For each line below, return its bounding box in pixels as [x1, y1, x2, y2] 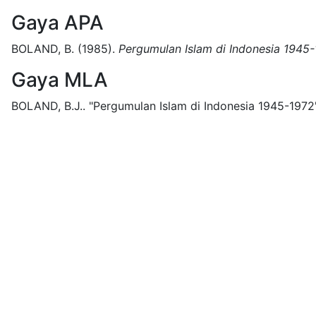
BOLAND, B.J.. [11, 99, 85, 113]
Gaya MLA [11, 68, 108, 92]
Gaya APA [11, 11, 104, 35]
